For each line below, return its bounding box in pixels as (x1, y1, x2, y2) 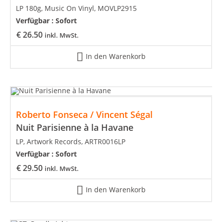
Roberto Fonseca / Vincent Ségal (16, 108, 153, 120)
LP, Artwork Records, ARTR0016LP (16, 136, 125, 146)
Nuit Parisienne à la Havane (16, 121, 133, 133)
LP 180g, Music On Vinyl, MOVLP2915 (16, 3, 137, 13)
